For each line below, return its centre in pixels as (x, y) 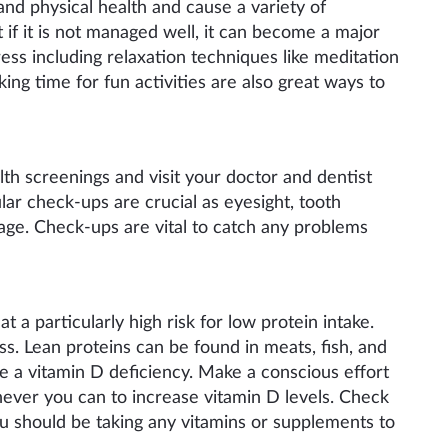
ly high (136, 322)
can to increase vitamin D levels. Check (233, 397)
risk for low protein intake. (268, 322)
